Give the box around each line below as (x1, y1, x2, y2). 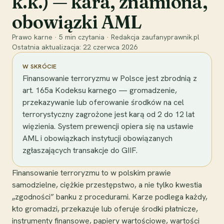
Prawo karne (12, 32, 52, 41)
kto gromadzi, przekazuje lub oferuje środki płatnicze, (12, 203, 198, 214)
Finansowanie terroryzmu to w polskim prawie (12, 167, 171, 178)
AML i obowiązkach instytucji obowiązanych (22, 132, 172, 143)
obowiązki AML (12, 10, 142, 33)
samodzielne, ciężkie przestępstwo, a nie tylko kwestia (12, 179, 202, 190)
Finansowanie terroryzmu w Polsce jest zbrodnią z (22, 72, 197, 83)
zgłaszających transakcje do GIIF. (22, 144, 137, 155)
